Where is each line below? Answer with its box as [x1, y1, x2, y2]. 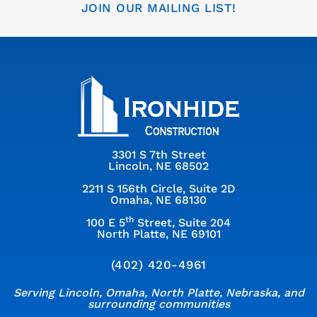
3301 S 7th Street [111, 148, 206, 162]
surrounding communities [87, 297, 230, 311]
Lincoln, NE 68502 [108, 159, 209, 173]
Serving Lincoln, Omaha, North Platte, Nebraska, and [13, 286, 304, 300]
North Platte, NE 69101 [96, 227, 221, 241]
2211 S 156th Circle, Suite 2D [81, 182, 236, 196]
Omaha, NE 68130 [110, 193, 207, 207]
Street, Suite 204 [134, 216, 231, 230]
